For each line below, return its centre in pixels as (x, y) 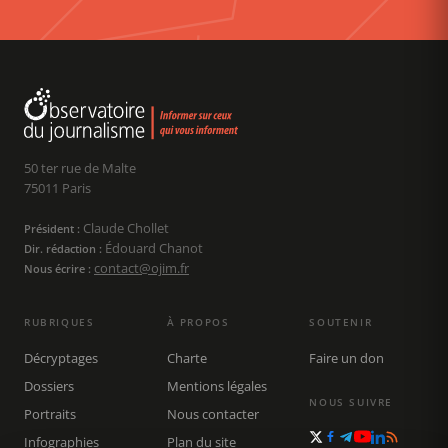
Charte (186, 358)
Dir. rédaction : (63, 249)
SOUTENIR (341, 322)
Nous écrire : (57, 269)
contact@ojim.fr (141, 268)
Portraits (50, 414)
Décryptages (61, 358)
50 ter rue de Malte (80, 168)
